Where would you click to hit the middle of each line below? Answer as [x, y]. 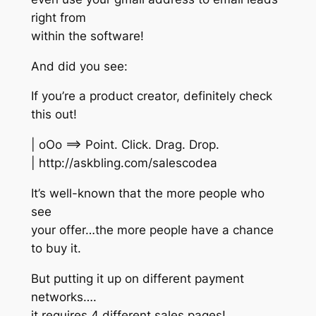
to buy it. [56, 249]
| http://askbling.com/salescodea [124, 163]
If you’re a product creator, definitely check [151, 96]
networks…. [63, 297]
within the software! [87, 36]
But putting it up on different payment [137, 278]
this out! [54, 115]
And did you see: [79, 66]
